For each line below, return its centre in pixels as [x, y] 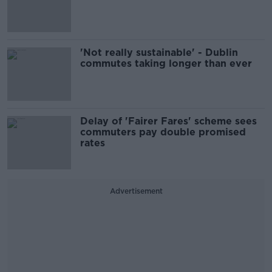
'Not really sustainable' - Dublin [159, 53]
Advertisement [136, 191]
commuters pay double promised [163, 132]
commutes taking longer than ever [166, 64]
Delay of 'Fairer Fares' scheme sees [168, 121]
